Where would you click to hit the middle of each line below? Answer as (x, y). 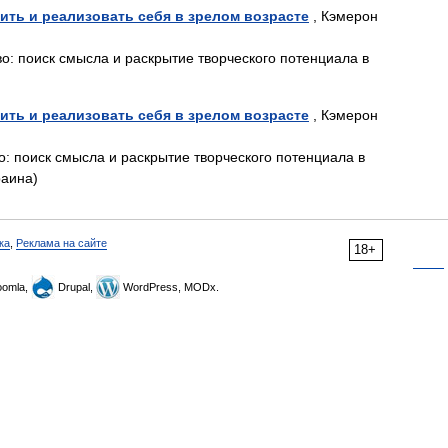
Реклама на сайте (61, 243)
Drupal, (75, 287)
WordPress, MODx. (169, 287)
